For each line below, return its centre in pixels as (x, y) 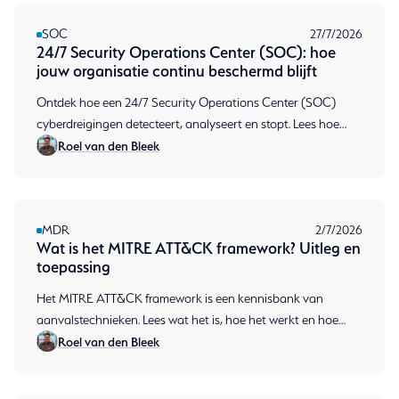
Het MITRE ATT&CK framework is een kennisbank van (180, 299)
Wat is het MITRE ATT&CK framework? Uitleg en (199, 248)
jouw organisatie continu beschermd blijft (177, 71)
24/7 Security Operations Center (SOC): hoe (186, 53)
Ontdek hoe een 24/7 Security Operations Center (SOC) (186, 103)
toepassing (73, 267)
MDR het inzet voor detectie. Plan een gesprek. (160, 342)
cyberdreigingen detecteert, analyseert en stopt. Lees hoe (188, 124)
